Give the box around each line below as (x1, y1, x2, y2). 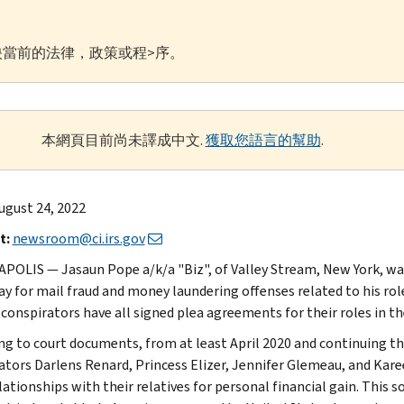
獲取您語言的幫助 (205, 130, 321, 150)
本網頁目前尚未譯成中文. (41, 130, 206, 150)
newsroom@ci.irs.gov (12, 228, 145, 248)
